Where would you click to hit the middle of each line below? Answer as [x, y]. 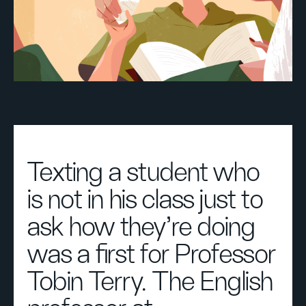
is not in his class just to [145, 200]
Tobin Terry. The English [150, 282]
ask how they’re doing [141, 227]
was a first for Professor [152, 255]
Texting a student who [143, 173]
